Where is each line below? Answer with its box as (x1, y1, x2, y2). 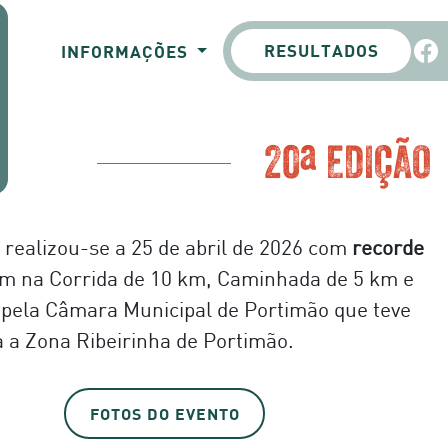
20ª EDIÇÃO (264, 134, 432, 190)
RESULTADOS (263, 40, 379, 62)
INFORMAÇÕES (60, 40, 193, 62)
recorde (351, 234, 424, 260)
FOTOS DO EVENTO (89, 403, 240, 424)
